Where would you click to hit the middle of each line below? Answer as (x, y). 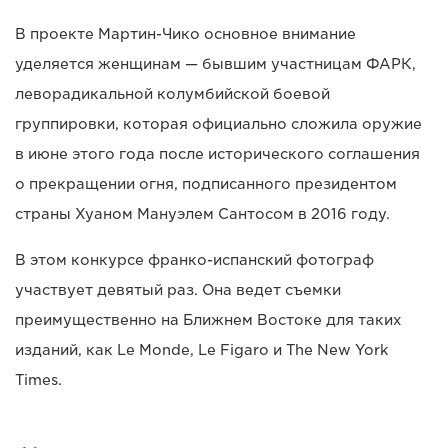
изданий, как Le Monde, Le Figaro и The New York (201, 350)
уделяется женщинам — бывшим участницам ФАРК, (215, 64)
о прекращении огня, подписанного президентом (206, 184)
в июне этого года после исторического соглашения (217, 154)
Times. (38, 380)
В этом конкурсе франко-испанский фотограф (194, 260)
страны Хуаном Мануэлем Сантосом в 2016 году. (202, 214)
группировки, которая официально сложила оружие (218, 124)
